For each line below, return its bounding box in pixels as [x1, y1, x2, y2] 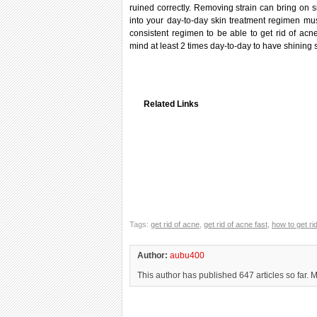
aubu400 [170, 250, 204, 260]
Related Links [144, 99, 199, 109]
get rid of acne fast [204, 220, 267, 229]
